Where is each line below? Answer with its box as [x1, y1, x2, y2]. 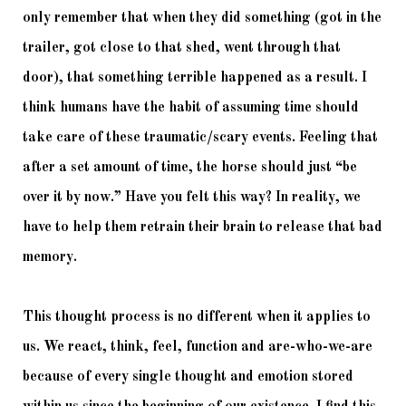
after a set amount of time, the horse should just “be [23, 160, 357, 176]
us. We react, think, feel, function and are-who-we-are [23, 340, 372, 355]
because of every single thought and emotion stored [23, 370, 353, 385]
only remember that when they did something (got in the [23, 11, 382, 26]
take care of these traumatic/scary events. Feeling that [23, 130, 378, 146]
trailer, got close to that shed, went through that [23, 41, 341, 56]
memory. [23, 250, 81, 266]
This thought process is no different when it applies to [23, 310, 371, 325]
